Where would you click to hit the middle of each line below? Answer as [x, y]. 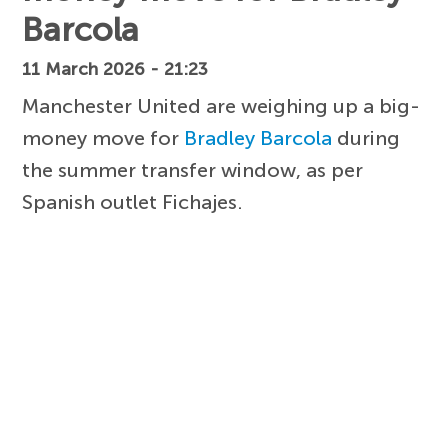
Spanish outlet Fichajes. [133, 202]
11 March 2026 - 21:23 [115, 70]
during [366, 138]
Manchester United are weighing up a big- [221, 106]
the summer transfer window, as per [193, 170]
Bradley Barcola [258, 138]
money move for [103, 138]
